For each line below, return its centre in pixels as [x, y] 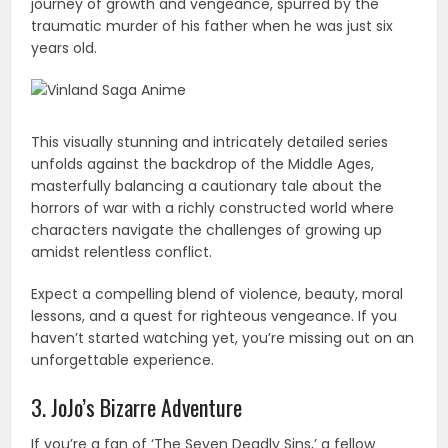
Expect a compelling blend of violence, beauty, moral [217, 294]
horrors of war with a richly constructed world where [213, 208]
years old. [64, 48]
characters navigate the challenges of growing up [207, 230]
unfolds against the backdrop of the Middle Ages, [203, 164]
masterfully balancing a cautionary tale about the [207, 186]
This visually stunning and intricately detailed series [210, 142]
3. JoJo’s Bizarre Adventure [137, 407]
